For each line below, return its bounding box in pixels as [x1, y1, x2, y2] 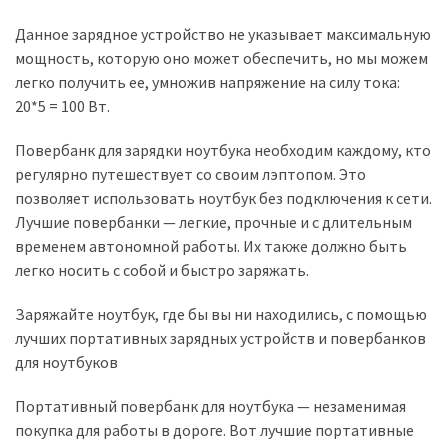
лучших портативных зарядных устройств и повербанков [15, 327, 426, 348]
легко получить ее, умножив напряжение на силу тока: [15, 71, 400, 92]
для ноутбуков [15, 351, 118, 372]
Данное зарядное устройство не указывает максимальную [15, 23, 431, 44]
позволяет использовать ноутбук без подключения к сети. [15, 187, 432, 208]
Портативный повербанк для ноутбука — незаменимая [15, 395, 406, 416]
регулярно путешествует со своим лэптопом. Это [15, 163, 366, 184]
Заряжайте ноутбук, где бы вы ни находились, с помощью [15, 303, 427, 324]
